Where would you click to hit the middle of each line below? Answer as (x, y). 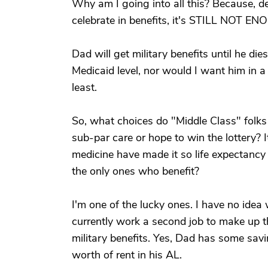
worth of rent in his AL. (127, 255)
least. (84, 87)
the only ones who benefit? (135, 171)
